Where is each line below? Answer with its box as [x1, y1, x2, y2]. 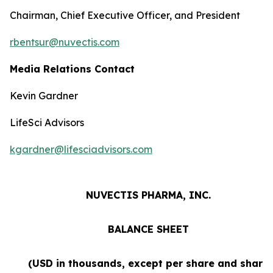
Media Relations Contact [10, 63, 135, 75]
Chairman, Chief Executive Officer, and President [10, 9, 240, 21]
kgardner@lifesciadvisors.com [10, 143, 152, 155]
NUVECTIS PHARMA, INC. [85, 189, 211, 201]
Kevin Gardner [10, 90, 78, 102]
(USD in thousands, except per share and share [27, 257, 269, 269]
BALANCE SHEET [107, 223, 189, 235]
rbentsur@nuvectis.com [10, 36, 119, 48]
